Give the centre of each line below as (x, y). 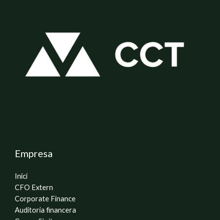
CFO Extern (34, 188)
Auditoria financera (45, 210)
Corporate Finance (45, 199)
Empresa (34, 153)
